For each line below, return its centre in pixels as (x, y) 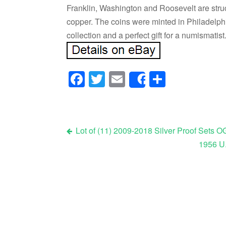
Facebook (120, 79)
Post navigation (121, 150)
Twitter (129, 79)
